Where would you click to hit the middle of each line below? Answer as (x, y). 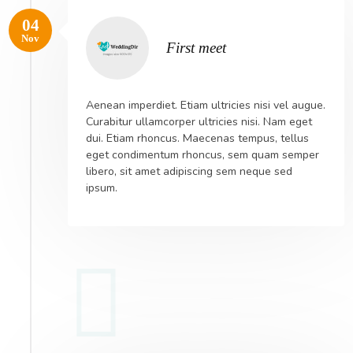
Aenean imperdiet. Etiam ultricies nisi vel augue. (205, 106)
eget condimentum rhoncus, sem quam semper (202, 155)
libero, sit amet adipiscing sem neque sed (189, 172)
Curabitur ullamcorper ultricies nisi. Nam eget (199, 122)
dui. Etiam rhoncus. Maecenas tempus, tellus (197, 139)
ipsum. (101, 188)
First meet (197, 47)
